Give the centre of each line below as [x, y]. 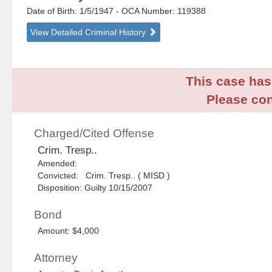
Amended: [60, 164]
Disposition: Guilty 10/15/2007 [95, 188]
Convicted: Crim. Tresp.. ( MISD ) [104, 176]
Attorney [56, 258]
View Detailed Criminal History [90, 32]
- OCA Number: [146, 11]
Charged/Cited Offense [94, 134]
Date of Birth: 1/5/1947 [72, 11]
